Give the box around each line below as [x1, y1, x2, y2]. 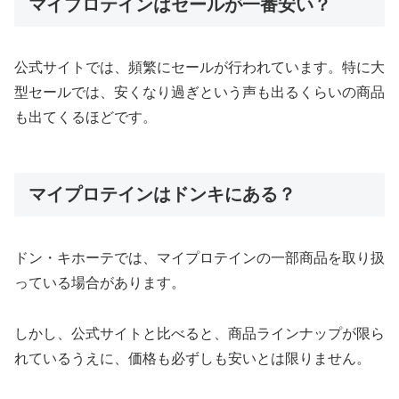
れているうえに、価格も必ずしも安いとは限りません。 [14, 350, 370, 366]
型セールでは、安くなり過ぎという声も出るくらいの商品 [14, 85, 385, 101]
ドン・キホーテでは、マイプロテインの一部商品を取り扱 [14, 249, 385, 265]
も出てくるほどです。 [14, 110, 157, 126]
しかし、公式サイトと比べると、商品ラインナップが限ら [14, 325, 385, 341]
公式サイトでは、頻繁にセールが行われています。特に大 [14, 60, 385, 76]
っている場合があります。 [14, 274, 185, 290]
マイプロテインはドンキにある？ [28, 184, 296, 205]
